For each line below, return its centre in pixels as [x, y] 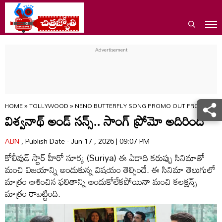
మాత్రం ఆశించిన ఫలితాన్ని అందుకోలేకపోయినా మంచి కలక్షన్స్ [101, 181]
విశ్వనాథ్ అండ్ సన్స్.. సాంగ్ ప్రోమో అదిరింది [105, 121]
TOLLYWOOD [50, 106]
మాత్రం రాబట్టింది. [33, 193]
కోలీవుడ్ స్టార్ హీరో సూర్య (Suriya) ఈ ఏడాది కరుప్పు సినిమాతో [105, 158]
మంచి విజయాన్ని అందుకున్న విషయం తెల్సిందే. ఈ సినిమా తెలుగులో [110, 169]
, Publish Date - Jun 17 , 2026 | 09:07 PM [85, 141]
